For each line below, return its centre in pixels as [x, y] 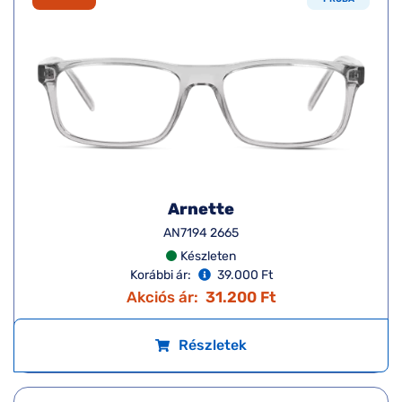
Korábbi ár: [160, 275]
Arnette [201, 209]
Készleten [208, 256]
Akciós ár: [162, 297]
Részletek [213, 345]
